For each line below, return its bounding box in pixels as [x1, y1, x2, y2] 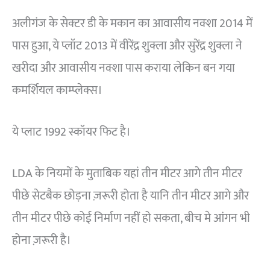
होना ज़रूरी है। [12, 230, 71, 251]
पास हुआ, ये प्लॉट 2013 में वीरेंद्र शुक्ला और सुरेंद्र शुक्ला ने [12, 36, 242, 57]
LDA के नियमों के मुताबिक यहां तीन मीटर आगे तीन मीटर [12, 163, 242, 184]
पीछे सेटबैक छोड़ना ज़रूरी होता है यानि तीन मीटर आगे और [12, 186, 249, 207]
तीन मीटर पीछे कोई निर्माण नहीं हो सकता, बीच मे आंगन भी [12, 208, 250, 229]
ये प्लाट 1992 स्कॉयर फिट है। [12, 122, 131, 143]
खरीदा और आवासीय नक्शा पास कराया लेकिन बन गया [12, 58, 235, 79]
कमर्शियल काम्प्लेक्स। [12, 80, 102, 101]
